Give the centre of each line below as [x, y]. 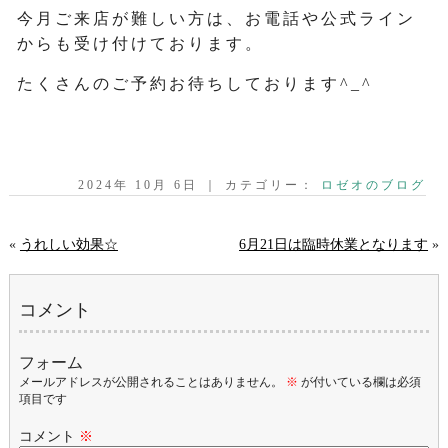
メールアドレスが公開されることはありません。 [150, 382]
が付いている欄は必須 [359, 382]
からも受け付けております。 [141, 43]
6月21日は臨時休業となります [334, 244]
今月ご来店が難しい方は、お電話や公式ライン [217, 18]
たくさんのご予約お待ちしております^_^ [195, 83]
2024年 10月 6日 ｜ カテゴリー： [200, 185]
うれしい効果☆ [68, 244]
